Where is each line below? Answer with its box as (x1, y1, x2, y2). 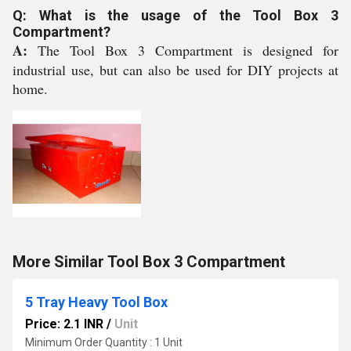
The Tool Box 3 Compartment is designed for (38, 41, 338, 60)
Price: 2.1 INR (25, 317, 103, 331)
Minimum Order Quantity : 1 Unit (25, 336, 183, 349)
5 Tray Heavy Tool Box (25, 294, 168, 310)
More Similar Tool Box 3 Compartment (13, 252, 285, 271)
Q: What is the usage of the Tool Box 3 (13, 7, 338, 24)
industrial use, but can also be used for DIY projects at (13, 60, 338, 79)
